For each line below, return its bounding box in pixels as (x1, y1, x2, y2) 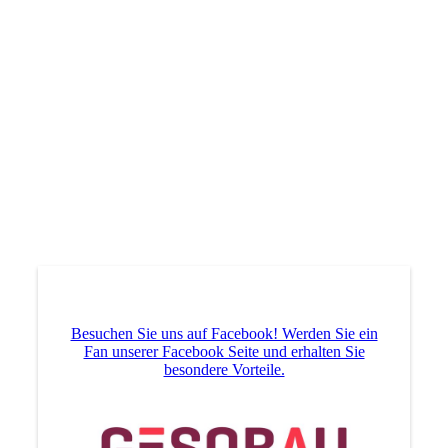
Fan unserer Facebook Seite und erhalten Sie (83, 343, 365, 361)
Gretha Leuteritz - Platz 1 (37, 243, 197, 261)
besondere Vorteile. (163, 361, 285, 379)
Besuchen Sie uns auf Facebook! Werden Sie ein (70, 325, 378, 343)
